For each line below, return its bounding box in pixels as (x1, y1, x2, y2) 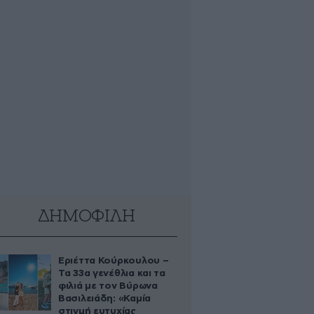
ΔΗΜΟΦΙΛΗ (37, 207, 135, 226)
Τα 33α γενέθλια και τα (58, 268, 165, 278)
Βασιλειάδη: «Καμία (58, 294, 151, 303)
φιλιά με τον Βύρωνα (58, 281, 158, 291)
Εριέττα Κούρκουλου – (58, 256, 169, 266)
